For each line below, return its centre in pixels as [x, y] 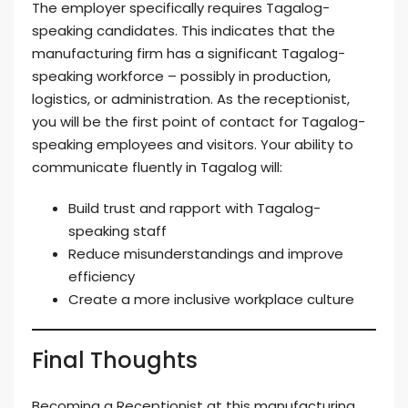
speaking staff [117, 231]
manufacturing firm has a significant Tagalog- [189, 53]
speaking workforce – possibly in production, [181, 76]
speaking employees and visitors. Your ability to [193, 144]
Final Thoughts [115, 360]
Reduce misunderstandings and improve [206, 254]
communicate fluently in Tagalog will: [157, 167]
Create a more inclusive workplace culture [211, 299]
